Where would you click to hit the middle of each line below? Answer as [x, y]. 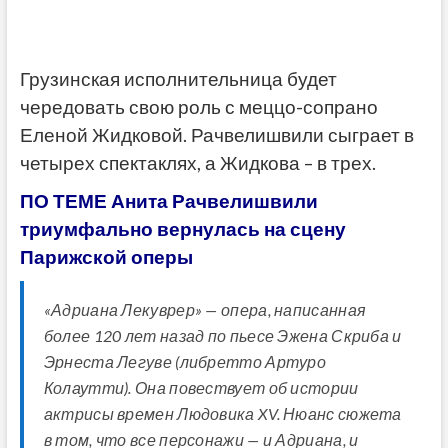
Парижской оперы [106, 257]
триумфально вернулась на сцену [182, 229]
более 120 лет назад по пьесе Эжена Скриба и [222, 336]
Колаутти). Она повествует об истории [201, 388]
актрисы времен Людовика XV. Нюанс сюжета [222, 414]
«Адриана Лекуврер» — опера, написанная [205, 310]
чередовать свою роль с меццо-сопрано [198, 107]
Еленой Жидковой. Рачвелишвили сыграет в [216, 135]
